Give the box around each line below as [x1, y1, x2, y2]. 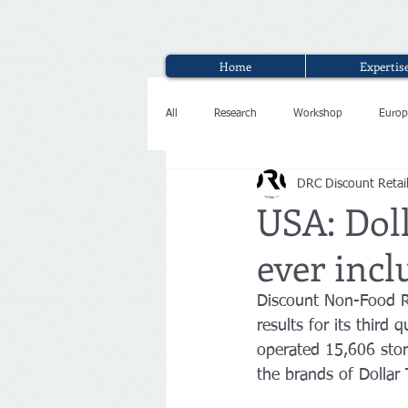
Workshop [293, 107, 342, 119]
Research [214, 107, 257, 119]
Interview [202, 180, 247, 192]
